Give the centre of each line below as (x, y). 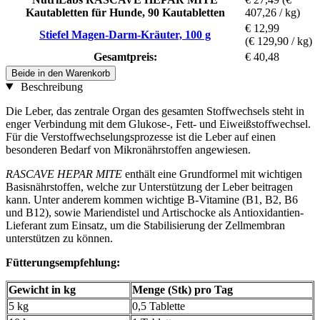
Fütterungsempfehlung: (63, 262)
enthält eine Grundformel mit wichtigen (214, 174)
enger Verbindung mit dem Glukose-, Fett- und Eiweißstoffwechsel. (158, 124)
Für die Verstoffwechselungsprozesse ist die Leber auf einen (141, 136)
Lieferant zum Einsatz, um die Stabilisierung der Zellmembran (145, 225)
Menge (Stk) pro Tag (182, 289)
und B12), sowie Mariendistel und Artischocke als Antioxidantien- (155, 212)
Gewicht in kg (42, 289)
